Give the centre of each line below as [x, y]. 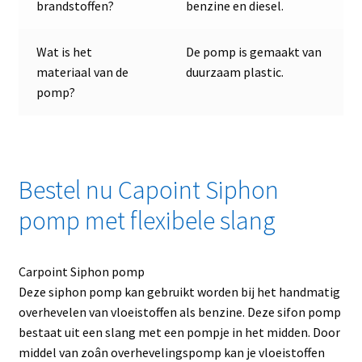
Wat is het [65, 51]
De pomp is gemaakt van [254, 51]
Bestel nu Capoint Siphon [148, 190]
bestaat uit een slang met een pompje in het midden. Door [179, 333]
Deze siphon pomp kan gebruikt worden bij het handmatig [179, 292]
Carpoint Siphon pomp [81, 272]
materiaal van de [83, 72]
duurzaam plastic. [235, 72]
